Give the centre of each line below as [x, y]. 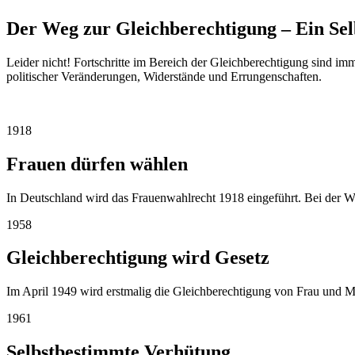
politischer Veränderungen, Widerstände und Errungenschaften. [164, 76]
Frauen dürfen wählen [97, 164]
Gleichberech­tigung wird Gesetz [138, 258]
